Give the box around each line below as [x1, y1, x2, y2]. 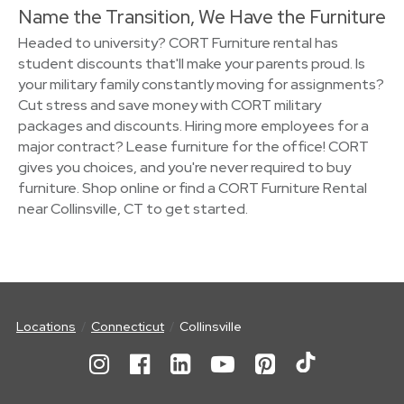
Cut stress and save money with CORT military [18, 96, 321, 115]
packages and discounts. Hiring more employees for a [18, 116, 369, 135]
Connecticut [91, 318, 164, 335]
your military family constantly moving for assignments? [18, 75, 384, 94]
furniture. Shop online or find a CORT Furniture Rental [18, 179, 367, 197]
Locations [16, 318, 76, 335]
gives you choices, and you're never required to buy [18, 158, 351, 177]
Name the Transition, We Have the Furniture [18, 5, 386, 29]
